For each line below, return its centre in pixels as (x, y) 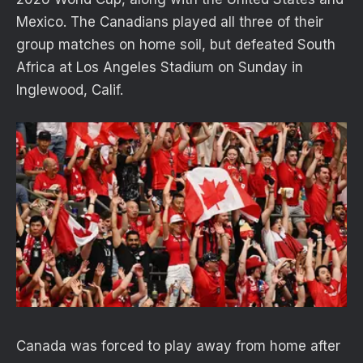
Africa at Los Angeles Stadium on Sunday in (160, 67)
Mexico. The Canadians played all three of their (170, 21)
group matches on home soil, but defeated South (176, 44)
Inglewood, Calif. (70, 90)
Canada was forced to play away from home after (178, 346)
